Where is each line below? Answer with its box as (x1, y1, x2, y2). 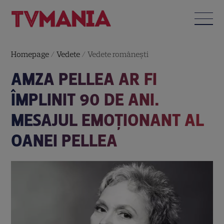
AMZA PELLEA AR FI (11, 68, 157, 89)
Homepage (11, 49, 49, 59)
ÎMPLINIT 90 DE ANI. (11, 89, 160, 110)
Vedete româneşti (87, 49, 149, 59)
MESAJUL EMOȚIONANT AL (11, 109, 204, 130)
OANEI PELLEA (11, 130, 118, 151)
